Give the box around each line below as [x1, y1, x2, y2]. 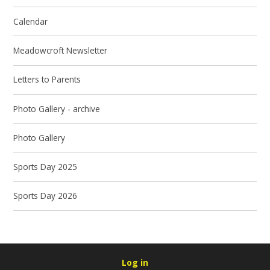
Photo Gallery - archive [13, 102, 101, 115]
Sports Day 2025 [13, 161, 78, 173]
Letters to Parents [13, 74, 81, 86]
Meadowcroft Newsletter [13, 45, 108, 57]
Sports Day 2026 [13, 190, 78, 202]
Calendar [13, 15, 48, 27]
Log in [122, 257, 148, 269]
